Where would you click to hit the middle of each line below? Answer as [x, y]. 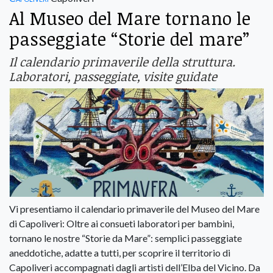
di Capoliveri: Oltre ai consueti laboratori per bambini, [122, 223]
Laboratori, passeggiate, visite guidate [113, 76]
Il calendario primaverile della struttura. [122, 62]
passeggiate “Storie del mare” [129, 39]
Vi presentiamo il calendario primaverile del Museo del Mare [134, 208]
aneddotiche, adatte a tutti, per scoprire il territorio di [120, 252]
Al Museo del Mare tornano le [130, 18]
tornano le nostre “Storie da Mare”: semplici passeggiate [126, 238]
